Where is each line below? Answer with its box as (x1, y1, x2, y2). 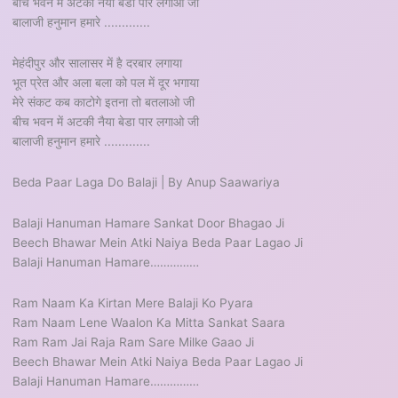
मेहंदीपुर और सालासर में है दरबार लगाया (12, 55, 183, 70)
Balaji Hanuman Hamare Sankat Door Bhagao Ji (12, 215, 285, 230)
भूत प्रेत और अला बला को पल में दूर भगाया (12, 75, 200, 90)
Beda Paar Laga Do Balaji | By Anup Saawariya (12, 174, 281, 189)
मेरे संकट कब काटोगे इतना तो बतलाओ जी (12, 94, 195, 109)
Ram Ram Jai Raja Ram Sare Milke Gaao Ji (12, 334, 255, 349)
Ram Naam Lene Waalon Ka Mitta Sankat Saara (12, 314, 286, 330)
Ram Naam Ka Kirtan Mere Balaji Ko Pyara (12, 295, 254, 310)
